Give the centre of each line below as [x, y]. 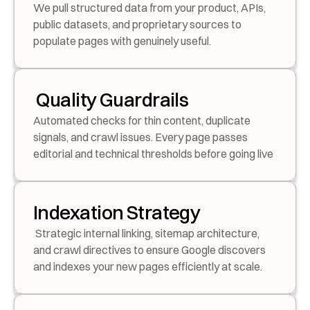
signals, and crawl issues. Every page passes [140, 137]
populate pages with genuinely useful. [122, 41]
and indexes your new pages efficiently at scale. [148, 266]
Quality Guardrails [112, 100]
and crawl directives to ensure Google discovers [149, 250]
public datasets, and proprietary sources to [137, 24]
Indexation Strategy [117, 212]
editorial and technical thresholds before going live [153, 154]
